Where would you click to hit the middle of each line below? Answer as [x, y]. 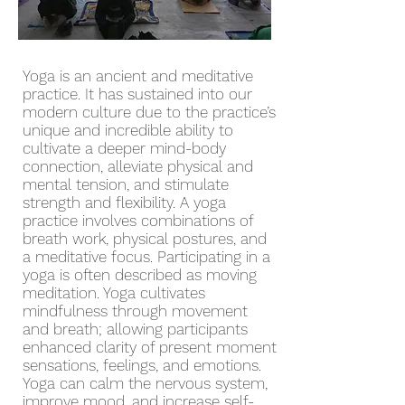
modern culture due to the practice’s [149, 112]
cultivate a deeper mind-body [124, 148]
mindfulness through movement [135, 311]
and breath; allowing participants [135, 329]
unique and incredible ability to [128, 130]
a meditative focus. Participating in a [146, 257]
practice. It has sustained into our [137, 94]
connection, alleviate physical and [138, 166]
